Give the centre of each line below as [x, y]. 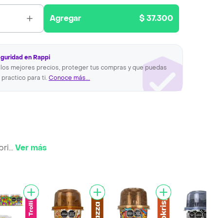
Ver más [31, 147]
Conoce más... [69, 78]
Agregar [66, 18]
